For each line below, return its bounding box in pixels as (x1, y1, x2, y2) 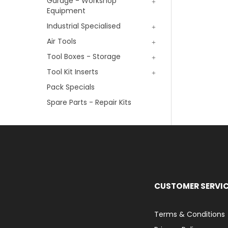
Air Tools (47, 36, 76, 46)
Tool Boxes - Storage (47, 51, 121, 62)
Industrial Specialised (47, 21, 121, 31)
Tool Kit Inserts (47, 67, 98, 77)
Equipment (47, 6, 85, 16)
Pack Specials (47, 82, 95, 92)
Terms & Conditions (154, 209, 225, 219)
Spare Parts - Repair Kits (47, 97, 131, 107)
